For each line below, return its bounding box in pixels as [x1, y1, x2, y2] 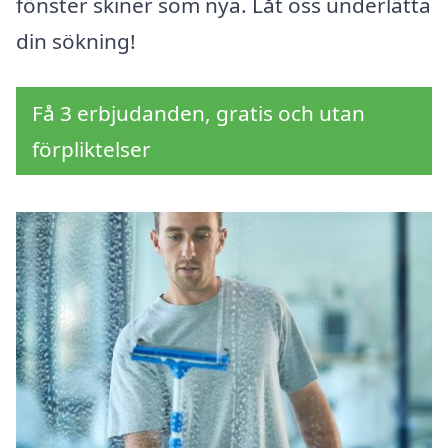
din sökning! [16, 27, 136, 56]
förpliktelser [32, 135, 151, 164]
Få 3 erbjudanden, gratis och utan [32, 99, 365, 128]
